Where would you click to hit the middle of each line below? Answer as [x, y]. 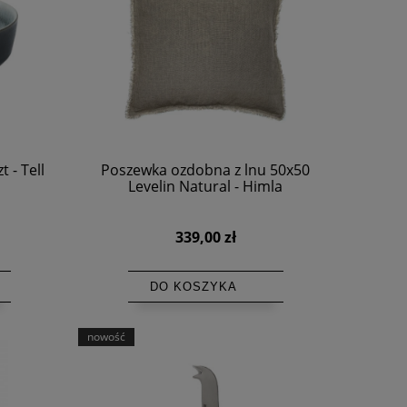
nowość [106, 337]
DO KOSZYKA [193, 287]
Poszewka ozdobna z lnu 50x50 [205, 170]
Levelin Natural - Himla [205, 187]
